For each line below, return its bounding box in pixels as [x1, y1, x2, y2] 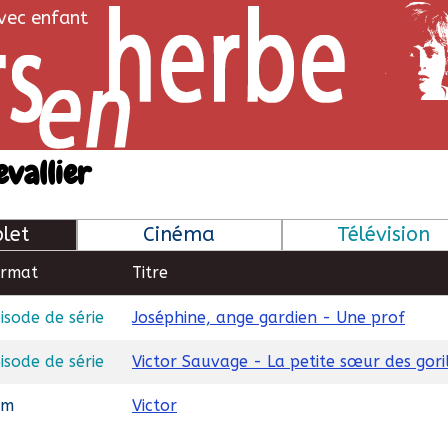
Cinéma [143, 223, 216, 247]
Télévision [337, 223, 431, 247]
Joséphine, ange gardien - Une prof [132, 308, 405, 328]
